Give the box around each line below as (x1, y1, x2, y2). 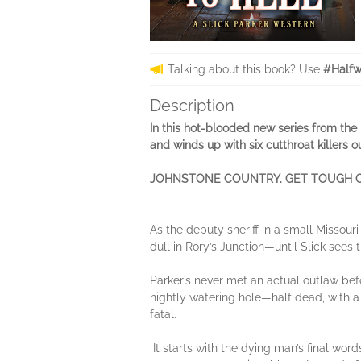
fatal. (150, 308, 176, 321)
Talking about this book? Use (168, 63, 323, 76)
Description (150, 96, 234, 115)
